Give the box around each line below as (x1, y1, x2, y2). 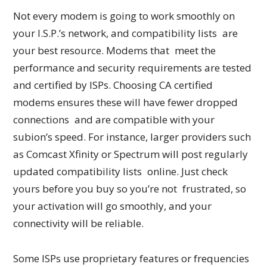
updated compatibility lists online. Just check (13, 164, 228, 179)
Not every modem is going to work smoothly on (13, 9, 235, 23)
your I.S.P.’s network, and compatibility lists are (13, 26, 238, 41)
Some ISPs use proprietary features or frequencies (13, 252, 250, 266)
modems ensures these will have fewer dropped (13, 95, 238, 110)
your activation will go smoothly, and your (13, 199, 212, 213)
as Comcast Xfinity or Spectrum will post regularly (13, 147, 249, 162)
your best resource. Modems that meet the (13, 44, 216, 58)
